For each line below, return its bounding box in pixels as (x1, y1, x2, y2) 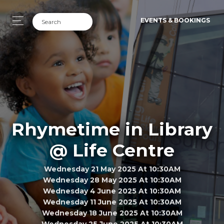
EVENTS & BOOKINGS (140, 16, 210, 24)
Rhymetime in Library (11, 118, 212, 140)
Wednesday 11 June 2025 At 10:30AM (42, 197, 181, 206)
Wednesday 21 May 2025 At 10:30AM (43, 164, 180, 173)
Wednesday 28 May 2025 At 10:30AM (42, 175, 181, 184)
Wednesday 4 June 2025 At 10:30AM (43, 186, 181, 195)
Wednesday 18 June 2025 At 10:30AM (41, 208, 182, 217)
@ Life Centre (49, 139, 174, 161)
